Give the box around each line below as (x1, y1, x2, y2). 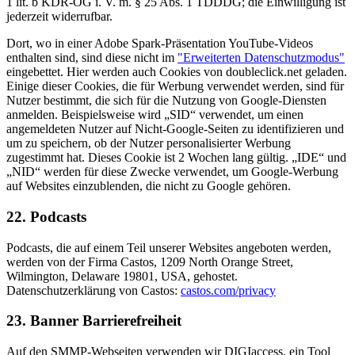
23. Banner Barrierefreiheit (6, 312, 181, 330)
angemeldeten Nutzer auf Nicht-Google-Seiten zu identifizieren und (6, 122, 344, 136)
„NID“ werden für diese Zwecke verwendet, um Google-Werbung (6, 165, 338, 179)
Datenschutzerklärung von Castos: (6, 283, 181, 297)
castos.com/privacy (181, 283, 276, 297)
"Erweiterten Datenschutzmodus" (177, 51, 345, 65)
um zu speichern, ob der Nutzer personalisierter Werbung (6, 136, 291, 151)
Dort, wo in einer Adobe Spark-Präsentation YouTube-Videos (6, 36, 313, 51)
